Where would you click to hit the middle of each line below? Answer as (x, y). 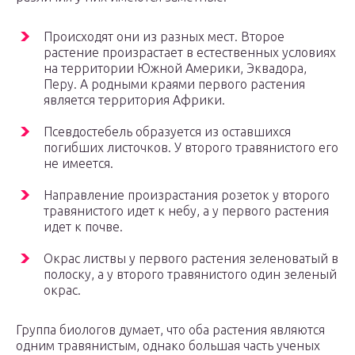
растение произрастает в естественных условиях (190, 53)
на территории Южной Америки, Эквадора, (175, 69)
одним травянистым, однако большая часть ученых (168, 346)
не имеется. (78, 164)
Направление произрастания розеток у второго (187, 195)
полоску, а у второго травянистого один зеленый (190, 275)
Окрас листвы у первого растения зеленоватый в (191, 259)
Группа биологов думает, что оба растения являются (170, 330)
